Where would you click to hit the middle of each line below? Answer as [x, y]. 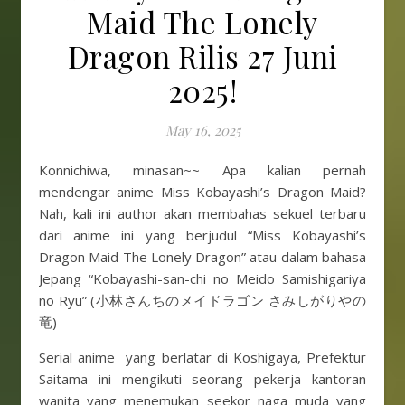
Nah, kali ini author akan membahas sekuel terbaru [202, 213]
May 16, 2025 [202, 130]
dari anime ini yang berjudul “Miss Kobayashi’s [202, 235]
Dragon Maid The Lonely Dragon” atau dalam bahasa [202, 257]
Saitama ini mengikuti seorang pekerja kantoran [202, 379]
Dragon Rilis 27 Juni [202, 56]
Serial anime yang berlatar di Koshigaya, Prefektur [202, 357]
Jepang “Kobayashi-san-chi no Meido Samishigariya [202, 278]
